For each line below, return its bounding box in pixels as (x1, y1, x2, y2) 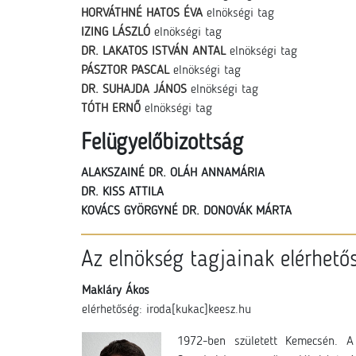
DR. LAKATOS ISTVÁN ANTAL (81, 45, 226, 58)
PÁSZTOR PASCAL (81, 64, 169, 77)
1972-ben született (177, 335, 286, 348)
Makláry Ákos (82, 284, 149, 297)
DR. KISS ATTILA (81, 186, 164, 199)
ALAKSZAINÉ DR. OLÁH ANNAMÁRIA (81, 167, 265, 180)
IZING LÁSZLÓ (81, 26, 150, 39)
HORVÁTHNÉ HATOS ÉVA (81, 7, 203, 20)
